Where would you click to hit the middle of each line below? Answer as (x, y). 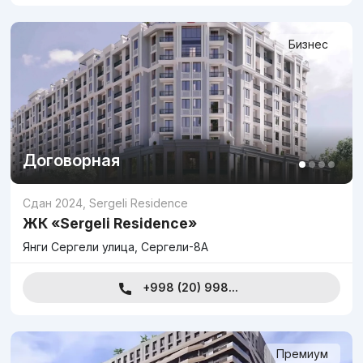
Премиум (302, 354)
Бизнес (308, 44)
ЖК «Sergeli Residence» (110, 223)
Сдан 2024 (53, 203)
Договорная (71, 160)
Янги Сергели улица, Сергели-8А (115, 247)
